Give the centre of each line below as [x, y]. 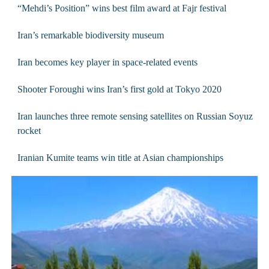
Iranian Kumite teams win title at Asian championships [120, 157]
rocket [29, 130]
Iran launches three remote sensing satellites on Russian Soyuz [135, 116]
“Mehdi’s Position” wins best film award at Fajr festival [122, 8]
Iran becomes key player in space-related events [107, 62]
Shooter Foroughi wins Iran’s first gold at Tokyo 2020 [119, 89]
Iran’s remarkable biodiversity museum [90, 35]
